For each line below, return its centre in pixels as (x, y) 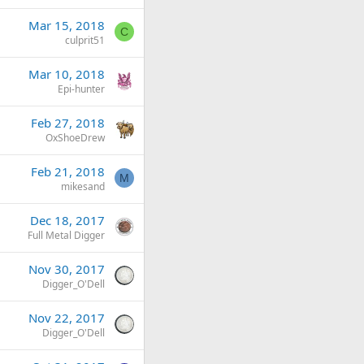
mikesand (83, 186)
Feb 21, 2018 (68, 171)
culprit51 (85, 40)
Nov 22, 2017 (67, 318)
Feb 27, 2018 (68, 123)
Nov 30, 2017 (67, 269)
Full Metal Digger (66, 235)
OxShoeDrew (75, 138)
